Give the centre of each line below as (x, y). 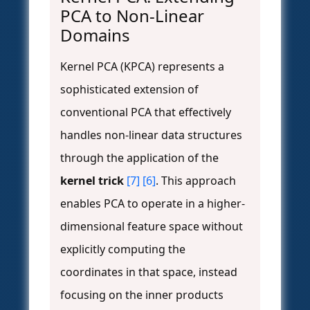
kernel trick (92, 181)
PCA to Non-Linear (132, 16)
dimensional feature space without (152, 227)
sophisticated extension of (129, 90)
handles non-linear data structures (151, 135)
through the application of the (139, 158)
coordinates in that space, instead (149, 272)
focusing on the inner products (142, 295)
